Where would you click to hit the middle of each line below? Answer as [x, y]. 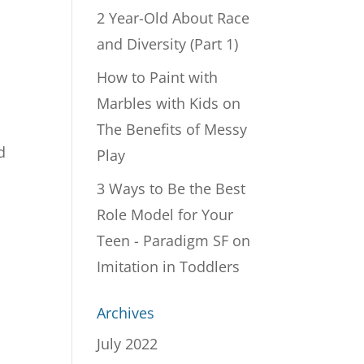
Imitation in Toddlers [169, 266]
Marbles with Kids [158, 103]
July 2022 [128, 344]
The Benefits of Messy [172, 129]
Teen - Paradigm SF [163, 240]
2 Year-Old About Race [173, 18]
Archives [126, 313]
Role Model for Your [165, 214]
